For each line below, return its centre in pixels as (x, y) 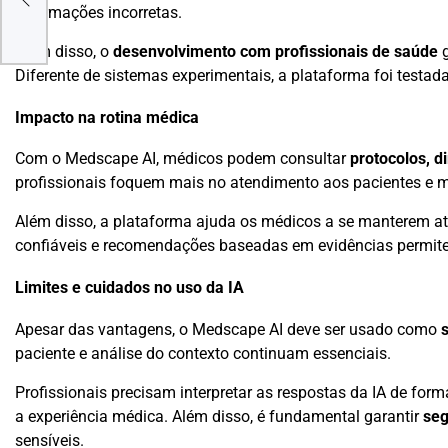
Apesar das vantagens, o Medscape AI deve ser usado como (228, 329)
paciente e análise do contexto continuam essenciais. (203, 353)
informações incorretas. (98, 13)
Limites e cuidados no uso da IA (129, 288)
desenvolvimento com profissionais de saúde (275, 52)
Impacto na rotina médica (107, 117)
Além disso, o (64, 52)
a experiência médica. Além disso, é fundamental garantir (219, 416)
